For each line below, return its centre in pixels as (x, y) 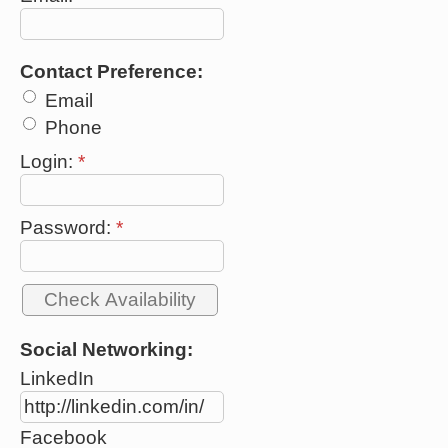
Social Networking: (106, 349)
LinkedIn (57, 378)
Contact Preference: (111, 71)
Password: (68, 227)
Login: (49, 161)
